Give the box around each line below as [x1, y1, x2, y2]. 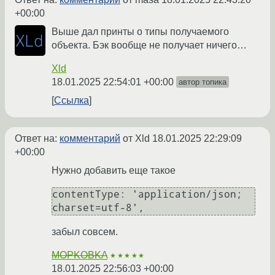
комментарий [60, 133, 120, 144]
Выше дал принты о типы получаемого [52, 26, 229, 37]
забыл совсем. [52, 227, 118, 238]
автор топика [179, 77, 227, 87]
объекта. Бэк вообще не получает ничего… [52, 40, 247, 51]
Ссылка [54, 95, 89, 106]
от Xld [120, 133, 152, 144]
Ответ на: [15, 133, 60, 144]
